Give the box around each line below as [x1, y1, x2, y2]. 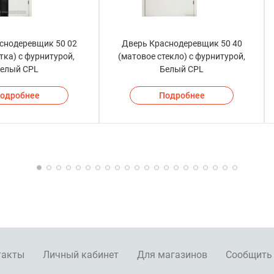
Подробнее [158, 91, 205, 101]
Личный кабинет [43, 249, 119, 261]
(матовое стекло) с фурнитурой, [118, 51, 245, 62]
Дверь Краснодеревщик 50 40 [121, 39, 242, 49]
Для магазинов [137, 249, 207, 261]
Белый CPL [160, 64, 204, 75]
